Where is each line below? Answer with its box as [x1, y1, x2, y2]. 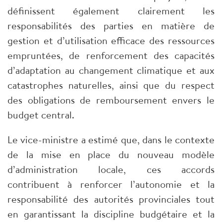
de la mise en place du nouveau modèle [7, 148, 215, 162]
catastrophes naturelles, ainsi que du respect [7, 78, 215, 92]
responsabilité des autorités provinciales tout [7, 192, 215, 206]
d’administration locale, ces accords [7, 163, 215, 176]
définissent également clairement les [7, 4, 215, 18]
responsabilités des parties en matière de [7, 19, 215, 33]
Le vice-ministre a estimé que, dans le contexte [7, 133, 215, 147]
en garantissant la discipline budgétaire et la [7, 207, 215, 221]
